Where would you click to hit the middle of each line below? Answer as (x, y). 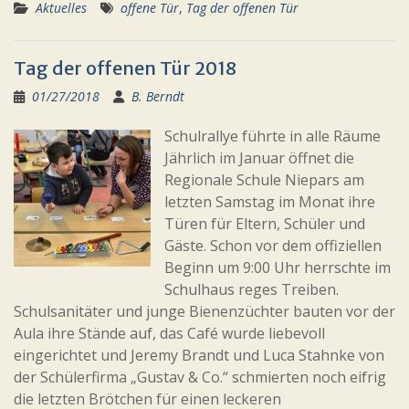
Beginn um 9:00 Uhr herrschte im (278, 267)
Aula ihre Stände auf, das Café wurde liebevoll (169, 333)
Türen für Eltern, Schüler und (265, 224)
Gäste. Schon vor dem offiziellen (273, 246)
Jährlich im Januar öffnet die (259, 158)
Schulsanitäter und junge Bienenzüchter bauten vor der (204, 311)
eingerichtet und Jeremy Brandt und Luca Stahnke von (199, 355)
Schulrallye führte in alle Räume (273, 136)
